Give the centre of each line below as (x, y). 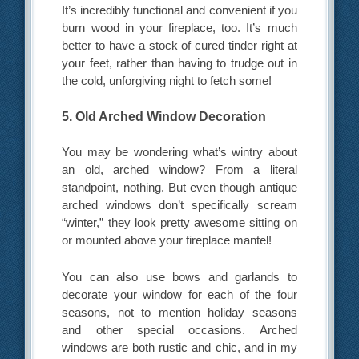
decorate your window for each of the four (179, 294)
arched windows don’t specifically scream (179, 205)
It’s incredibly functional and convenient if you (179, 10)
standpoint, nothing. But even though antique (179, 188)
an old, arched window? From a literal (179, 170)
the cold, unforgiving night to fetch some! (167, 80)
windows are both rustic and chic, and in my (179, 347)
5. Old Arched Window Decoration (164, 117)
